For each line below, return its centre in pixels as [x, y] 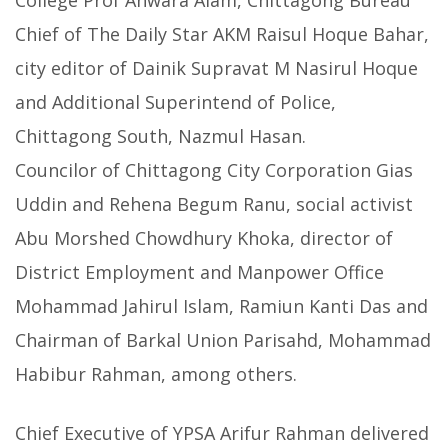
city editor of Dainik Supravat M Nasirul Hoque [216, 68]
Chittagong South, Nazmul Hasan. [160, 136]
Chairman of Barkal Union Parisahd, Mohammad [223, 340]
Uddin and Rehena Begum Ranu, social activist [214, 204]
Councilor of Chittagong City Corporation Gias [214, 170]
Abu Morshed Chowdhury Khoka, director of [204, 238]
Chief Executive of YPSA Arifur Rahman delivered [222, 433]
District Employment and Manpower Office [199, 272]
